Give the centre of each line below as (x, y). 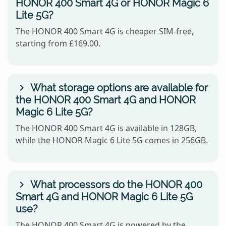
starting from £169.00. (58, 43)
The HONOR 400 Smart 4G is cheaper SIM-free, (105, 31)
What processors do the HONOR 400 (115, 184)
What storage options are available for (118, 88)
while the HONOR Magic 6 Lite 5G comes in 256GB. (112, 140)
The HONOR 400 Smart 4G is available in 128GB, (106, 128)
